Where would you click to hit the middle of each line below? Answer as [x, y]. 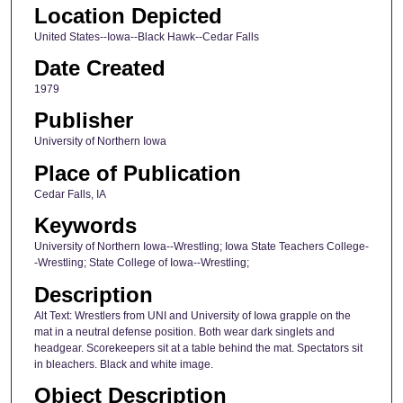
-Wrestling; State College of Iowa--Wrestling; [141, 263]
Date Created [99, 68]
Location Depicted [128, 15]
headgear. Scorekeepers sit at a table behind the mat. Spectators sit [198, 348]
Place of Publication [137, 173]
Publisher [83, 121]
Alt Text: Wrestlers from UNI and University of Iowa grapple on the [192, 315]
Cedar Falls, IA [70, 194]
